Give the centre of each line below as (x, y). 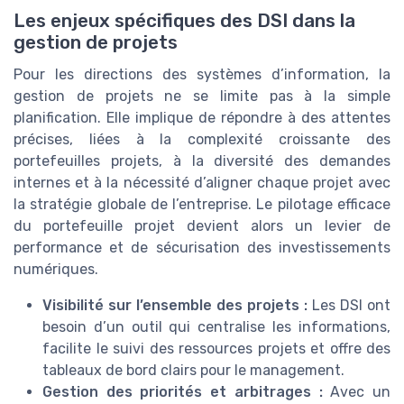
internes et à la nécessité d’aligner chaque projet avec (202, 183)
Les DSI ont (349, 306)
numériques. (56, 270)
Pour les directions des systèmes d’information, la (202, 75)
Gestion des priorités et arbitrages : (183, 392)
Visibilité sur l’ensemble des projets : (175, 306)
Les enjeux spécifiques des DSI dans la (184, 21)
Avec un (357, 392)
